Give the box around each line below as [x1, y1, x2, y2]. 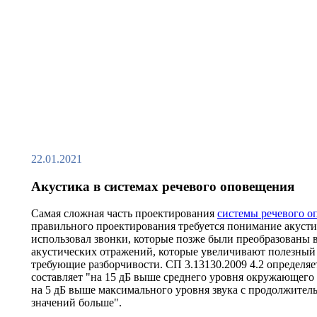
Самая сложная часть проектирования [31, 207, 217, 220]
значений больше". [31, 296, 122, 309]
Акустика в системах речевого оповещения [31, 178, 294, 194]
